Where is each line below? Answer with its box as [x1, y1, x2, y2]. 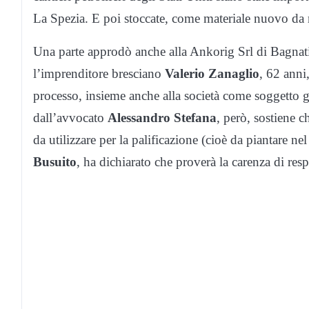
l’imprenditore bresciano [33, 66, 165, 81]
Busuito [33, 154, 77, 169]
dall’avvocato [33, 110, 108, 125]
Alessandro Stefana [108, 110, 217, 125]
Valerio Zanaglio [165, 66, 259, 81]
